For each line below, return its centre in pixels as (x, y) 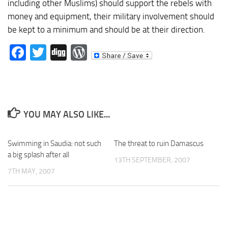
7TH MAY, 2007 (31, 172)
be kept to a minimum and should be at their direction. (106, 29)
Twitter (71, 53)
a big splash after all (38, 155)
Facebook (59, 53)
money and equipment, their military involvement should (111, 16)
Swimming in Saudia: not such (54, 144)
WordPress (125, 53)
